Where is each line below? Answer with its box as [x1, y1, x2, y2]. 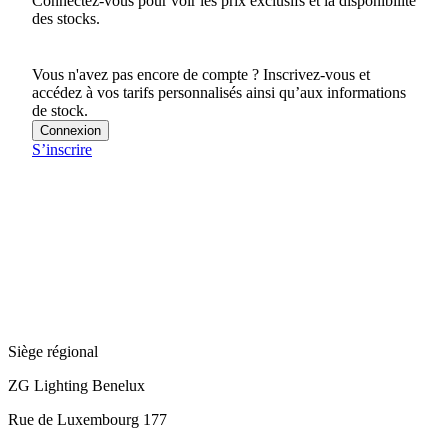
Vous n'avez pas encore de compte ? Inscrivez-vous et [32, 65, 370, 83]
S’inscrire [32, 140, 92, 158]
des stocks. [32, 10, 100, 28]
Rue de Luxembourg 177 [8, 410, 167, 428]
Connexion [40, 122, 101, 138]
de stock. [32, 101, 88, 119]
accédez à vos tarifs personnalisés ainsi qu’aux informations [32, 83, 406, 101]
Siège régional [8, 342, 98, 360]
